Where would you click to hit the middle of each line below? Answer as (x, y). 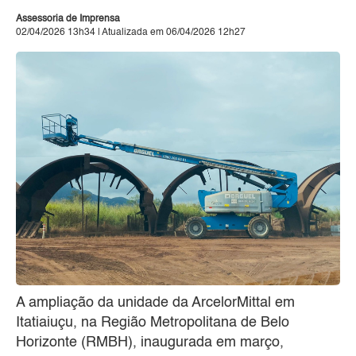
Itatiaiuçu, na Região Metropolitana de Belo (153, 323)
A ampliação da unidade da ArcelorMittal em (155, 303)
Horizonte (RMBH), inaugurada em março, (150, 343)
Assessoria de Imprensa (68, 19)
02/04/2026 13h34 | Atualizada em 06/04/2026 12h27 (131, 32)
